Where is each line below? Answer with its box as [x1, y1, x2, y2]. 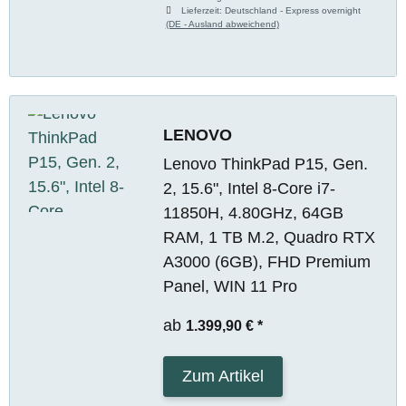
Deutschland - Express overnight [225, 5, 362, 15]
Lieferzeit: [181, 5, 226, 15]
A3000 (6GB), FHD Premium [162, 252, 371, 271]
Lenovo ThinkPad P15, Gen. [162, 154, 368, 173]
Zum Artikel [181, 366, 264, 385]
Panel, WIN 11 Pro [162, 276, 297, 295]
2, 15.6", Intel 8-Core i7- [162, 179, 335, 198]
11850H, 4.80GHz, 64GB [162, 203, 343, 222]
